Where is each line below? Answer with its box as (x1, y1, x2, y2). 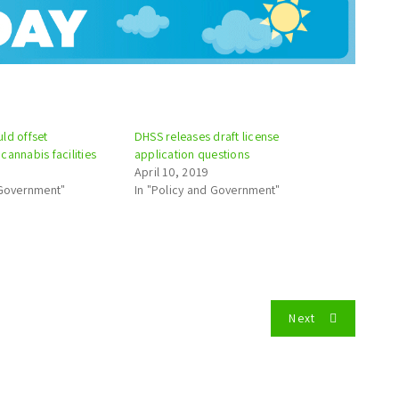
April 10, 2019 (134, 163, 209, 180)
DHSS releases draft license (134, 127, 280, 144)
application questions (134, 145, 250, 162)
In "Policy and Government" (134, 181, 281, 198)
